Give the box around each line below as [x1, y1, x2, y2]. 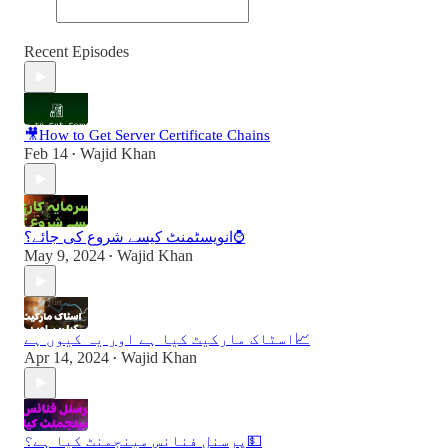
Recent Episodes [24, 43, 129, 61]
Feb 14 [24, 145, 68, 163]
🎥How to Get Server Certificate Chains [24, 127, 270, 144]
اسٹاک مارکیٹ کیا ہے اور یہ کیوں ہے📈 [295, 331, 310, 348]
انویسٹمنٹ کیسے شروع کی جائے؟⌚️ [233, 229, 245, 246]
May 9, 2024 [24, 247, 105, 265]
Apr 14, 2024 [24, 349, 109, 367]
